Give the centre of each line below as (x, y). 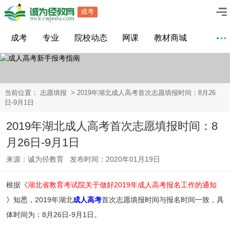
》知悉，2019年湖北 (39, 200)
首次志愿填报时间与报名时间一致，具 (162, 200)
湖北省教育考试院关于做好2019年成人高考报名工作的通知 (122, 185)
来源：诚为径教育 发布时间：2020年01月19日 (83, 159)
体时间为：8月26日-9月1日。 (53, 215)
